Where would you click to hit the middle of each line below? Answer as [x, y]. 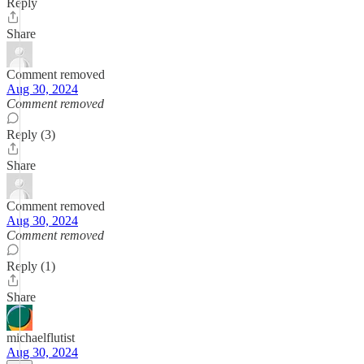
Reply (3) [31, 134]
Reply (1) [31, 266]
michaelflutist [41, 338]
